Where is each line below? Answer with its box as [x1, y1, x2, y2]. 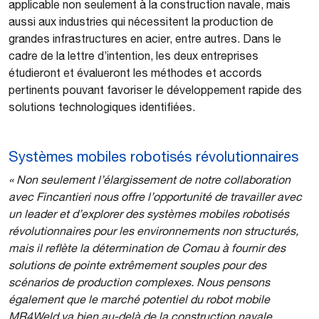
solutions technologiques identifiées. [9, 100, 195, 113]
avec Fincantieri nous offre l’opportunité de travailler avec [9, 189, 302, 203]
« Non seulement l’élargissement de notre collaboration [9, 172, 291, 186]
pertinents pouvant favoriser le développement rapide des [9, 83, 302, 96]
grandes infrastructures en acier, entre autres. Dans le [9, 31, 281, 45]
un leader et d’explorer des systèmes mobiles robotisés [9, 206, 289, 220]
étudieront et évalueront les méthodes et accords [9, 66, 262, 79]
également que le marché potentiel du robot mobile [9, 292, 270, 305]
